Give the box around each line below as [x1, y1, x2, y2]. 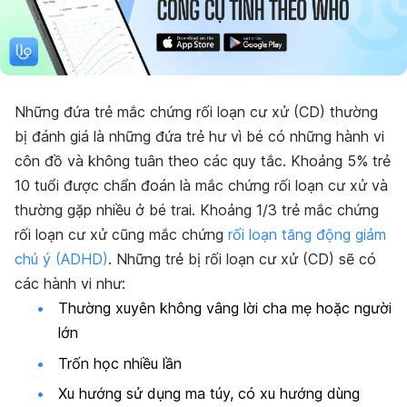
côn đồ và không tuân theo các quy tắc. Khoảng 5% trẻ [15, 152, 391, 171]
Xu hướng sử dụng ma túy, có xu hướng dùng [58, 384, 360, 403]
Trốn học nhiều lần [58, 353, 182, 372]
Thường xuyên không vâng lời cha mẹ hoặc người [58, 299, 392, 318]
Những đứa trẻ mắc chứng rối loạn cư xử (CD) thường [15, 103, 378, 122]
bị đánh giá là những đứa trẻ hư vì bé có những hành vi [15, 127, 384, 146]
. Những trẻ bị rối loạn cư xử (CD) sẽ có [108, 250, 376, 269]
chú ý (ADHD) [15, 250, 108, 269]
